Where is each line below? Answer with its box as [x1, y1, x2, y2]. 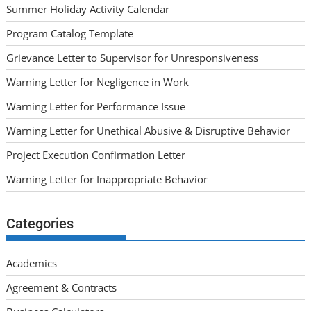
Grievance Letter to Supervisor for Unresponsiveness [6, 50, 259, 65]
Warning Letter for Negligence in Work [6, 74, 190, 89]
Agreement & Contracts [6, 280, 117, 295]
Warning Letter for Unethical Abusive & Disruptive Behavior [6, 123, 291, 137]
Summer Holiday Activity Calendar [6, 1, 170, 16]
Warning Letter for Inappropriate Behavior [6, 171, 208, 186]
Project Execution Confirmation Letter [6, 147, 186, 162]
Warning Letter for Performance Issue [6, 99, 186, 113]
